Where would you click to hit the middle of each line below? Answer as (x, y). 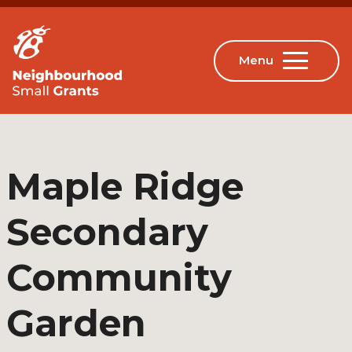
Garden (76, 323)
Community (119, 278)
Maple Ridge (125, 187)
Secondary (107, 232)
